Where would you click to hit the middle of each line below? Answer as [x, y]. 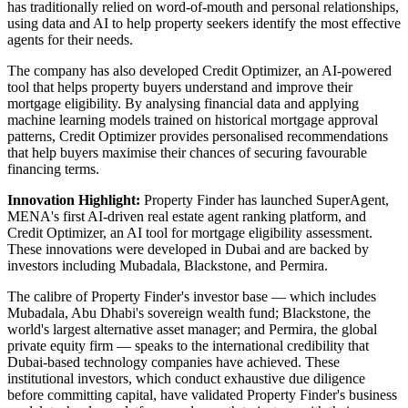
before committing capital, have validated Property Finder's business [202, 395]
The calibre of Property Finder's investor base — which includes [192, 297]
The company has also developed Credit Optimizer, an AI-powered [199, 71]
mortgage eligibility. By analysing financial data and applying [183, 104]
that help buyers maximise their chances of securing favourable [187, 153]
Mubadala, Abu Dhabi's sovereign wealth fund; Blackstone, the [189, 313]
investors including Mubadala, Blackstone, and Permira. [168, 266]
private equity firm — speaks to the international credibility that [188, 346]
